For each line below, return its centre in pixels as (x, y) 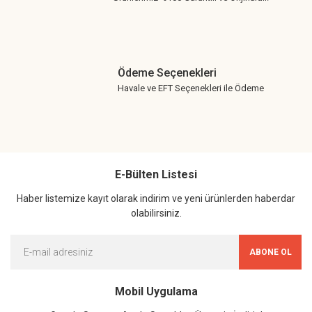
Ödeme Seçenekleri (167, 72)
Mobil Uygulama (156, 291)
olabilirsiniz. (156, 213)
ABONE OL (270, 252)
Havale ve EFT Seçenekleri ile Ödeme (191, 88)
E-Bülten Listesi (156, 174)
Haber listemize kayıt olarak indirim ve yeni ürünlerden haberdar (156, 198)
